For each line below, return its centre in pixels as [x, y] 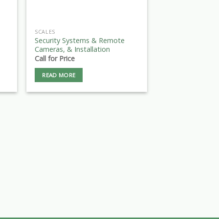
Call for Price [55, 59]
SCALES [45, 32]
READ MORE [59, 75]
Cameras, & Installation [73, 49]
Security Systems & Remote [80, 40]
